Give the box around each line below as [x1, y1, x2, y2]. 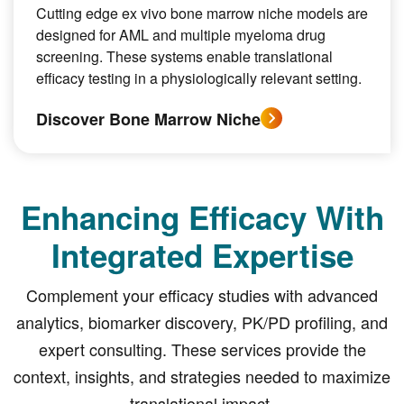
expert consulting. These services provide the [38, 337, 366, 361]
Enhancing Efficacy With [20, 195, 384, 240]
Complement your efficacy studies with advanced [26, 283, 378, 307]
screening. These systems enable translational [36, 46, 333, 67]
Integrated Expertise [50, 233, 353, 278]
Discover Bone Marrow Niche [36, 107, 261, 131]
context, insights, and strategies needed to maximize [14, 364, 390, 388]
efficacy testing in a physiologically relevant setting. [36, 68, 362, 88]
